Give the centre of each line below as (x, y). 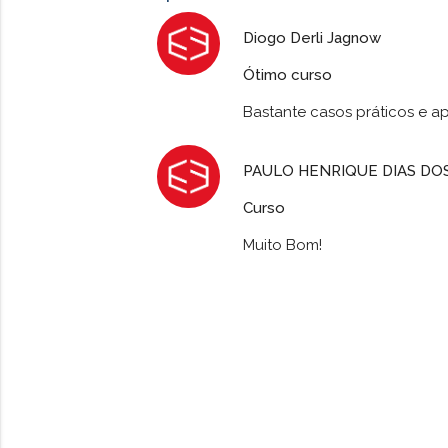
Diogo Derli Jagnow (311, 37)
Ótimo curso (287, 74)
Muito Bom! (282, 244)
